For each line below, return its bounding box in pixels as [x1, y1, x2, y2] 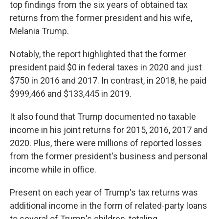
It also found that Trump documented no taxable [10, 111, 196, 122]
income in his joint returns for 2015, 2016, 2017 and [10, 125, 208, 135]
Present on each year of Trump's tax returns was [10, 187, 198, 197]
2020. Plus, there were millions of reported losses [10, 138, 202, 148]
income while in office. [10, 164, 96, 175]
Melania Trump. [10, 26, 69, 36]
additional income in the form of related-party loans [10, 200, 207, 211]
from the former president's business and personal [10, 151, 208, 161]
